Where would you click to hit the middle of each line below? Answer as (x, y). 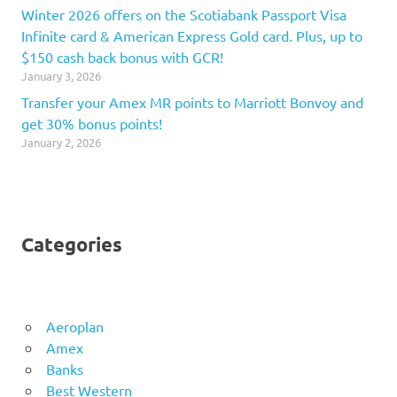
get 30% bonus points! (92, 124)
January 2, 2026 (61, 143)
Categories (72, 244)
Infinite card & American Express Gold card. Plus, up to (192, 36)
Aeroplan (74, 327)
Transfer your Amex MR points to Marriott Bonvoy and (192, 102)
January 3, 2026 (61, 76)
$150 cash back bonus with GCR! (122, 57)
